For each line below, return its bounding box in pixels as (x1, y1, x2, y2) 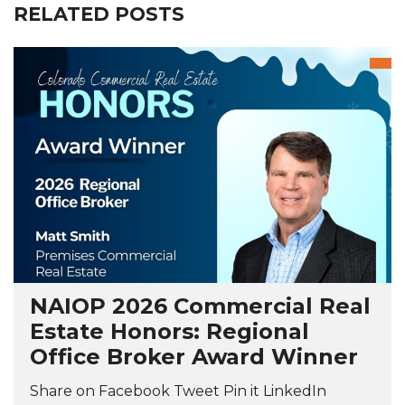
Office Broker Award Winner (30, 343, 358, 370)
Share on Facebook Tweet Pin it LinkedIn (30, 381, 326, 400)
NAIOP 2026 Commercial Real (30, 292, 371, 319)
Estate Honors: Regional (30, 317, 309, 344)
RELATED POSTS (14, 2, 184, 25)
